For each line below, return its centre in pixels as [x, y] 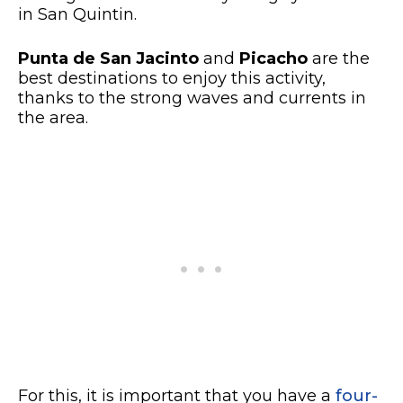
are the [339, 59]
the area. [53, 118]
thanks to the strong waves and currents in [192, 99]
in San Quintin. [77, 15]
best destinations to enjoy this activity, [172, 79]
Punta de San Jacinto [108, 59]
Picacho [273, 59]
